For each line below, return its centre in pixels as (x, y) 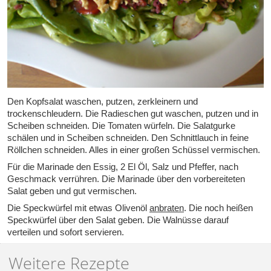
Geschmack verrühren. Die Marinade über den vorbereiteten (126, 179)
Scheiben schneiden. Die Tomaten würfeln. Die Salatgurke (121, 126)
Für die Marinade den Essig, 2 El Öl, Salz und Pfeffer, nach (123, 167)
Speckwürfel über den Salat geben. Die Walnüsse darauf (118, 220)
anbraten (167, 208)
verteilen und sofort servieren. (66, 232)
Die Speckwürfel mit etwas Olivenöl (78, 208)
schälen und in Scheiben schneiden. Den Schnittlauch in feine (128, 138)
